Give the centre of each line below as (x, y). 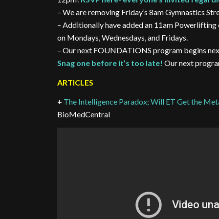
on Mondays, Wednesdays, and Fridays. (123, 38)
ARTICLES (76, 82)
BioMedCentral (84, 114)
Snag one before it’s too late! (110, 63)
